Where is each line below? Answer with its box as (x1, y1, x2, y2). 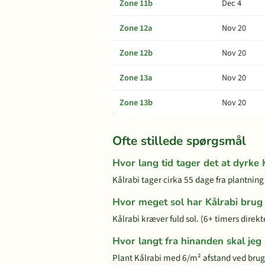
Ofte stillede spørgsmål (112, 132, 246, 149)
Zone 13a (119, 72, 152, 84)
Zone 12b (119, 47, 153, 59)
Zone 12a (119, 22, 152, 34)
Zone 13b (119, 96, 153, 109)
